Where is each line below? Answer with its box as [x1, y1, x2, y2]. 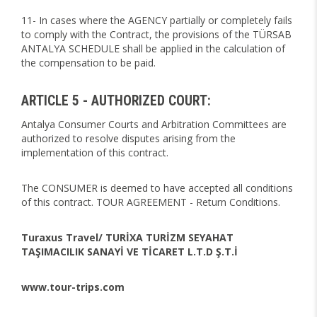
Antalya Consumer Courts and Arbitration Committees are [21, 117, 287, 131]
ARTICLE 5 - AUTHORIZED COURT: [21, 93, 211, 109]
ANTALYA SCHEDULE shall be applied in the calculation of [21, 42, 285, 55]
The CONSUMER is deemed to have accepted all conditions [21, 181, 293, 195]
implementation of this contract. [21, 146, 168, 159]
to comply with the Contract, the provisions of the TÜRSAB [21, 28, 292, 41]
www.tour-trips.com [21, 280, 125, 294]
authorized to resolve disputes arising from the [21, 132, 236, 145]
